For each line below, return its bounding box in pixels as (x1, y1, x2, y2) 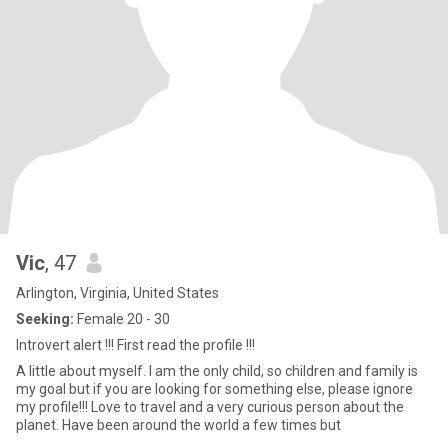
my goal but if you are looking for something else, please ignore (16, 381, 413, 397)
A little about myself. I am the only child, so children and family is (16, 363, 418, 379)
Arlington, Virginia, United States (16, 285, 219, 301)
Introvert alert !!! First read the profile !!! (16, 337, 255, 353)
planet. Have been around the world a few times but (16, 417, 341, 433)
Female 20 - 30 (74, 311, 170, 327)
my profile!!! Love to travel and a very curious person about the (16, 399, 404, 415)
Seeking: (16, 311, 74, 327)
